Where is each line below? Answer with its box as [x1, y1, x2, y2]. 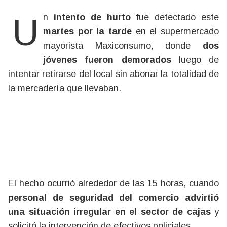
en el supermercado [132, 26, 219, 36]
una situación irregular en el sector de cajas [8, 207, 214, 217]
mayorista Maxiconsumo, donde [43, 41, 203, 51]
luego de [171, 55, 219, 65]
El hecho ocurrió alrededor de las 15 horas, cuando [8, 178, 219, 188]
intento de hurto [53, 12, 131, 22]
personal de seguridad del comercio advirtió [8, 193, 219, 203]
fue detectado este [130, 12, 219, 22]
